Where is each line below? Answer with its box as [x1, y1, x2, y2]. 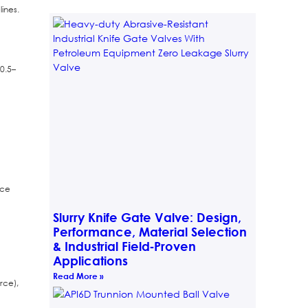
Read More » [52, 269, 104, 281]
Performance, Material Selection [52, 223, 247, 239]
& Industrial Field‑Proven [52, 238, 196, 254]
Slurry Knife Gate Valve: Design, [52, 209, 241, 225]
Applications [52, 252, 128, 268]
